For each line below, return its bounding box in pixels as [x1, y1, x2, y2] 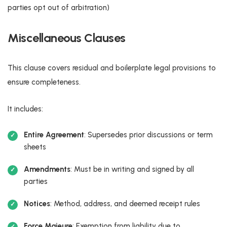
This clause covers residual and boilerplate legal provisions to [8, 63, 216, 72]
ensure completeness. [8, 77, 81, 87]
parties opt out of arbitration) [8, 3, 109, 12]
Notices [24, 199, 50, 208]
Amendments [24, 164, 70, 174]
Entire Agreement [24, 130, 84, 139]
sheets [24, 142, 46, 152]
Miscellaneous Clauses [8, 30, 126, 45]
